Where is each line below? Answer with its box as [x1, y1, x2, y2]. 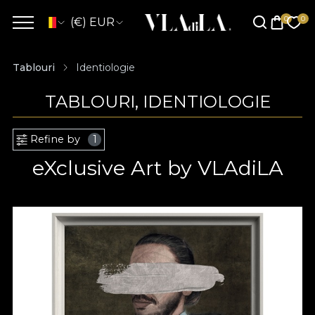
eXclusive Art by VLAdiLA [32, 155, 283, 180]
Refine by [30, 133, 80, 146]
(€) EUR [70, 15, 115, 29]
